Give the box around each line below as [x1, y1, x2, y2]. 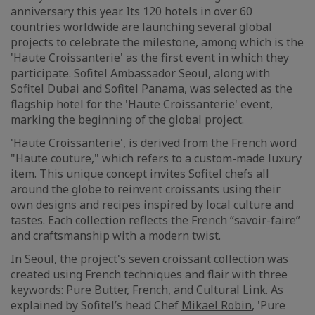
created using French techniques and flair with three [11, 266, 288, 282]
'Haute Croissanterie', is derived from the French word [11, 135, 297, 150]
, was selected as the [184, 81, 292, 96]
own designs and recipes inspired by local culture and [11, 197, 294, 212]
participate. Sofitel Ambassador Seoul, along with [11, 65, 270, 81]
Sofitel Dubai [11, 81, 82, 96]
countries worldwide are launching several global [11, 19, 272, 34]
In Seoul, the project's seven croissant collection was [11, 251, 288, 266]
